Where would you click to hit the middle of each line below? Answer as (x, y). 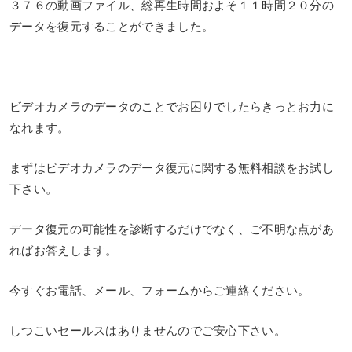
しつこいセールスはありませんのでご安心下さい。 (148, 330)
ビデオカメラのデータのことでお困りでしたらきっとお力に (172, 106)
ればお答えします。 (64, 250)
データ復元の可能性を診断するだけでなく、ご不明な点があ (172, 229)
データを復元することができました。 (112, 26)
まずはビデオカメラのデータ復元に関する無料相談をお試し (172, 167)
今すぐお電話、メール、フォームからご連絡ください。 (160, 290)
